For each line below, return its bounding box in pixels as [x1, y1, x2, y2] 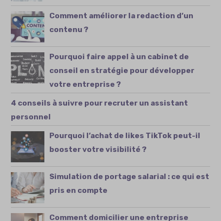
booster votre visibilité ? [49, 145, 147, 154]
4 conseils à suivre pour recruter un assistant [11, 99, 188, 108]
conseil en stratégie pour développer [49, 66, 195, 75]
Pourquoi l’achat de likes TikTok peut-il [49, 131, 201, 141]
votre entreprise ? [49, 80, 121, 89]
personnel [11, 112, 51, 122]
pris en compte [49, 186, 108, 195]
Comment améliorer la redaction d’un [49, 11, 194, 21]
